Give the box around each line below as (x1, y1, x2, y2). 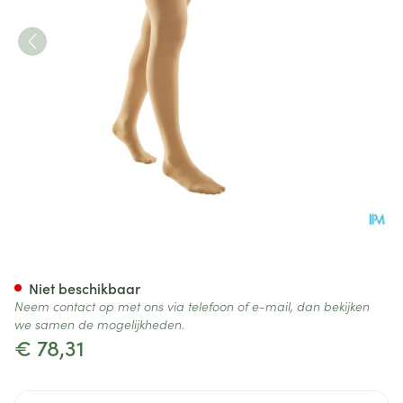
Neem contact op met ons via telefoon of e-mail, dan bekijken (14, 297, 370, 315)
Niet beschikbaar (29, 278, 140, 298)
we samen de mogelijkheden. (14, 315, 184, 333)
